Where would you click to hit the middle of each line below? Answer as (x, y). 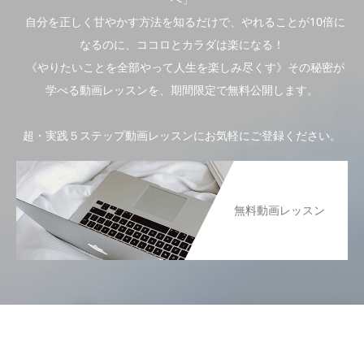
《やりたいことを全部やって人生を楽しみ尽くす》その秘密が (182, 67)
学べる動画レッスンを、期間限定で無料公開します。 (182, 89)
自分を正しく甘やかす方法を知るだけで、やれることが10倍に (182, 21)
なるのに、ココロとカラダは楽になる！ (182, 44)
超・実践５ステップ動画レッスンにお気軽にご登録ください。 (182, 135)
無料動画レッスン (279, 210)
